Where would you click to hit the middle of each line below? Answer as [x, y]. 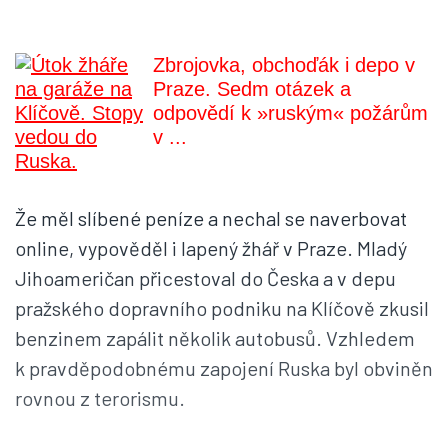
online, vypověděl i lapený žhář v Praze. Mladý [211, 248]
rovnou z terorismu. [100, 398]
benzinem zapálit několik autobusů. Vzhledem [215, 338]
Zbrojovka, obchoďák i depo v [284, 65]
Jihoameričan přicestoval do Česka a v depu [205, 278]
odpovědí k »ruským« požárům [290, 113]
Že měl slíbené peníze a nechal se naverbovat [211, 218]
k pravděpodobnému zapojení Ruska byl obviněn [224, 368]
